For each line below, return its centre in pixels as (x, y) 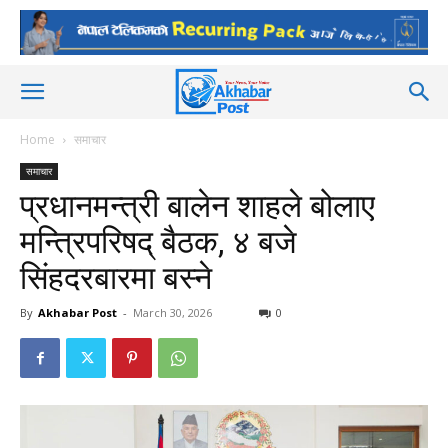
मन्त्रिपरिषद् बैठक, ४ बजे (158, 242)
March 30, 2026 (172, 312)
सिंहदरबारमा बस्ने (116, 278)
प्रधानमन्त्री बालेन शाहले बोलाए (197, 206)
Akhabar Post (77, 312)
